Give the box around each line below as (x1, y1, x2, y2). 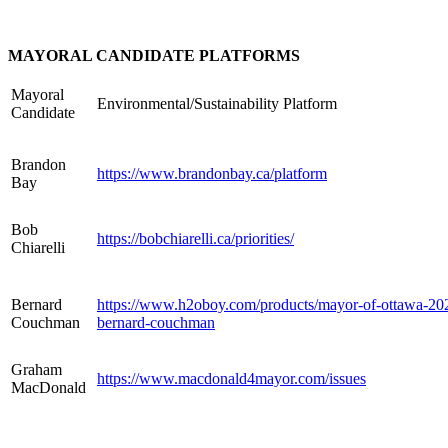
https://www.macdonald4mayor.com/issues (97, 369, 366, 387)
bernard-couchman (97, 313, 215, 331)
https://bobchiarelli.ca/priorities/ (97, 229, 294, 247)
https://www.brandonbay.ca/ (97, 164, 274, 182)
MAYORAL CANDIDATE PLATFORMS (8, 46, 300, 64)
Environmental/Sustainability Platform (97, 94, 337, 112)
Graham (11, 360, 62, 378)
